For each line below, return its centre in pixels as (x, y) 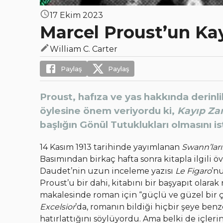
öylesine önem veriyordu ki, (109, 111)
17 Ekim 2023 (76, 15)
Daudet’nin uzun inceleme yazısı (108, 171)
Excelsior (57, 207)
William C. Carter (84, 49)
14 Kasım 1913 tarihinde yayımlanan (111, 147)
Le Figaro (193, 171)
